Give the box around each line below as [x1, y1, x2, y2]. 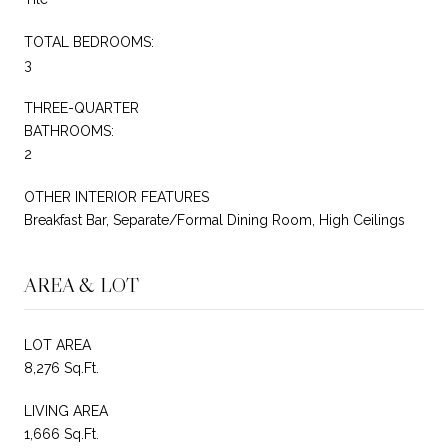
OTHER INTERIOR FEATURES [24, 188, 209, 205]
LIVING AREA [24, 402, 108, 419]
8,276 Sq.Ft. [24, 359, 99, 376]
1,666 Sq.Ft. [24, 425, 99, 442]
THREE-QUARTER [24, 99, 139, 116]
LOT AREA [24, 336, 91, 353]
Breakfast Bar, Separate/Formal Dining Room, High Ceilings [24, 211, 405, 228]
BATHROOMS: [24, 122, 114, 139]
